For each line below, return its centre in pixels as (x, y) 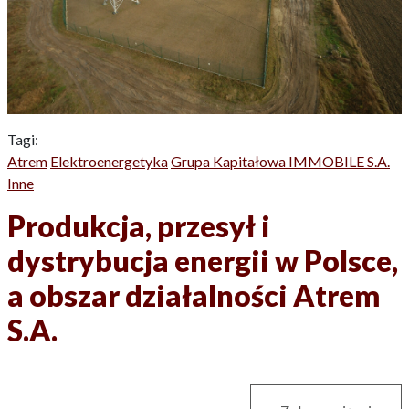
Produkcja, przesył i (139, 225)
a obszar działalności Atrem (194, 295)
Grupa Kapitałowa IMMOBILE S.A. (280, 161)
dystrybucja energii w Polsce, (203, 260)
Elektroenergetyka (109, 161)
